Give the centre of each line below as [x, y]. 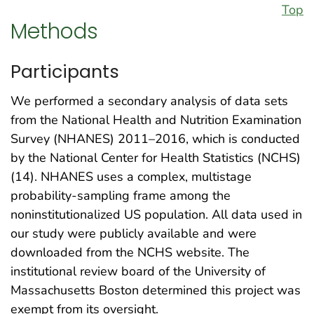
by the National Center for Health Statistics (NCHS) [156, 158]
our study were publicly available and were [134, 234]
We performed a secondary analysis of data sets [149, 101]
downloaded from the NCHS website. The [130, 253]
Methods [54, 32]
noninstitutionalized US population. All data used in [156, 215]
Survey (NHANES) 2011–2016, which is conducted [155, 139]
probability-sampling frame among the [121, 196]
